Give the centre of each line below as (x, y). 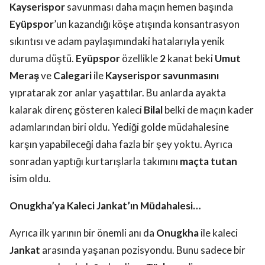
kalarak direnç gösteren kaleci (77, 110)
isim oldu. (31, 179)
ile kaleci (218, 233)
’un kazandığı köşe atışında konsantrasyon (147, 24)
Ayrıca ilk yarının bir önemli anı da (83, 233)
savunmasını (191, 76)
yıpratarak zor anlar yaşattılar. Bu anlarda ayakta (118, 93)
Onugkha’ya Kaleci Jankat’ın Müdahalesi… (105, 206)
